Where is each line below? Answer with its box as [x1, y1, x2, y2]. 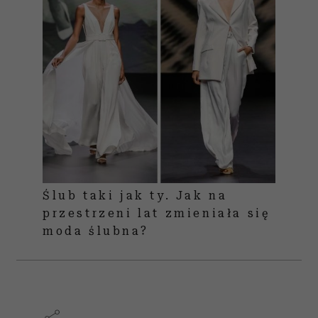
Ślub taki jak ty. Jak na [43, 189, 228, 202]
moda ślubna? [43, 224, 149, 238]
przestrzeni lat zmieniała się [43, 207, 270, 220]
